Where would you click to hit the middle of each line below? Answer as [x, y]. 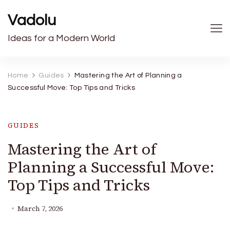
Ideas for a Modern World [61, 38]
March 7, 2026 [40, 209]
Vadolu [32, 20]
